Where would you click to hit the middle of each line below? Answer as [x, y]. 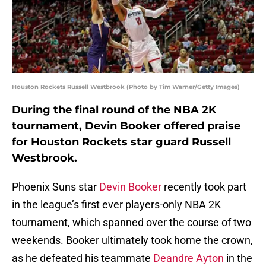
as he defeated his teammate [83, 258]
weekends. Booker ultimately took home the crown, [132, 240]
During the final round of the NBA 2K [114, 110]
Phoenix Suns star [56, 187]
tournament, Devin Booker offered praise [126, 126]
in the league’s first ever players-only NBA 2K [116, 205]
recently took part [204, 187]
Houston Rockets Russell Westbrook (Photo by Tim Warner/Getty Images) [126, 87]
